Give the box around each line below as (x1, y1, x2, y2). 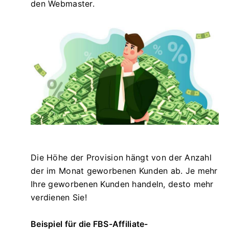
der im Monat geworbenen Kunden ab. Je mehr (31, 165, 218, 176)
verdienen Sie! (31, 192, 87, 202)
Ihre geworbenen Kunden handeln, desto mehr (31, 178, 214, 189)
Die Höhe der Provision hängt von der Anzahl (31, 152, 212, 163)
